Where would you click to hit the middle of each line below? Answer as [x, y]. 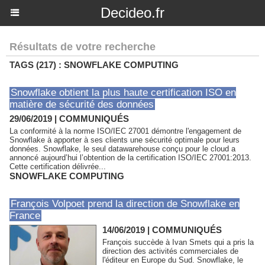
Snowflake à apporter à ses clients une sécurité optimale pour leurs [125, 140]
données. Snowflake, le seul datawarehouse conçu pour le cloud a [122, 149]
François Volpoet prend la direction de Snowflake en [125, 204]
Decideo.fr [132, 13]
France [25, 216]
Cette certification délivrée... [58, 167]
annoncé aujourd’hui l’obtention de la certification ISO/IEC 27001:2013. [130, 158]
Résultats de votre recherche [83, 47]
